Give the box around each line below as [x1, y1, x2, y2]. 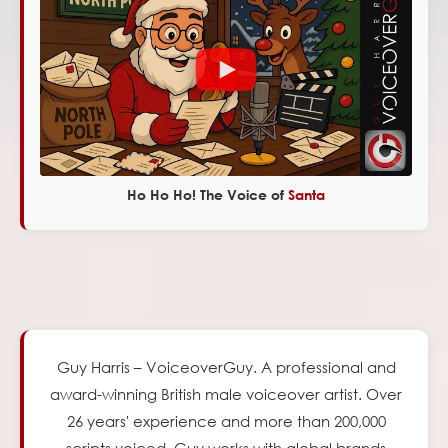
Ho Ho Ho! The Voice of [127, 185, 284, 203]
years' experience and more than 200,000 [82, 410, 386, 431]
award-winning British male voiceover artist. [50, 383, 362, 404]
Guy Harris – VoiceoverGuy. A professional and [56, 356, 396, 377]
